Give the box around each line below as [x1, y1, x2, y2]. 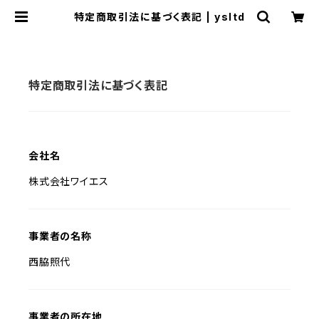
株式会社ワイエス [28, 175, 109, 187]
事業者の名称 [28, 230, 92, 242]
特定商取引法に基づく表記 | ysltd [73, 11, 246, 23]
